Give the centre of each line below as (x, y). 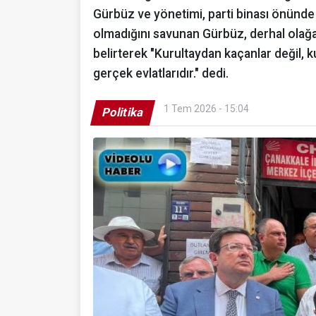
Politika (123, 112)
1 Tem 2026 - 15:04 (206, 108)
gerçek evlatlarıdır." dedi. (161, 73)
